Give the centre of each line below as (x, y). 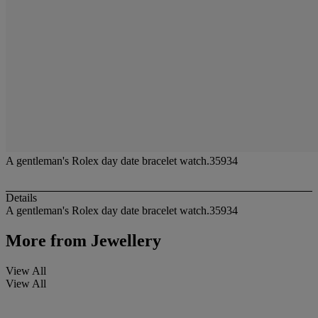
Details (21, 198)
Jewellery (124, 241)
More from (46, 241)
